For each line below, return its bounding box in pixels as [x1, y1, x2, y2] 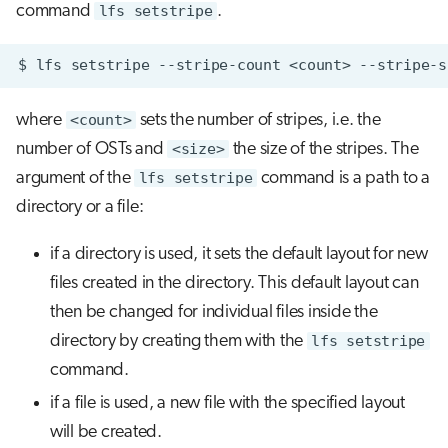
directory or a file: [16, 198, 144, 218]
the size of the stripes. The [228, 140, 419, 160]
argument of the [16, 169, 134, 189]
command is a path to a [256, 169, 430, 189]
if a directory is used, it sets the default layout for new [49, 245, 428, 265]
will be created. [49, 422, 162, 442]
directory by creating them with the [49, 332, 307, 352]
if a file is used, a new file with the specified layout [49, 393, 405, 413]
